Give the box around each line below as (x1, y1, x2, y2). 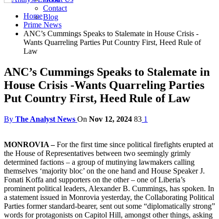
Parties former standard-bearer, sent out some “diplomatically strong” (4, 201, 215, 210)
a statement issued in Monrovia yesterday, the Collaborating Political (4, 193, 214, 201)
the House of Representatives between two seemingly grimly (4, 149, 191, 157)
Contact (43, 4, 67, 12)
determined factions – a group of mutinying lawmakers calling (4, 157, 195, 166)
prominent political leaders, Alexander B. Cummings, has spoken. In (4, 184, 214, 193)
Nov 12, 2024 (89, 114, 132, 123)
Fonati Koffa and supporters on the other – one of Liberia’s (4, 175, 185, 184)
